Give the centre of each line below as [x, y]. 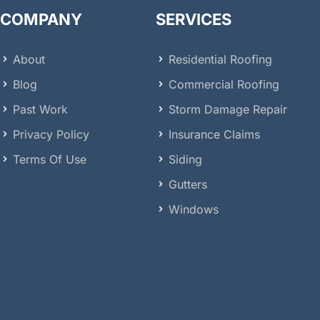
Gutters [187, 184]
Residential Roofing [220, 59]
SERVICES [193, 19]
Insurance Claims [214, 134]
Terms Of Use [50, 159]
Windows [193, 209]
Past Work [40, 109]
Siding [185, 159]
